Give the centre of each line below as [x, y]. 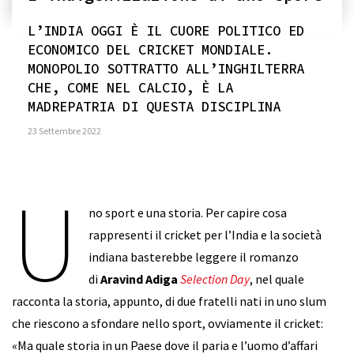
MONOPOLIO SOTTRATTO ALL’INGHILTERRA [166, 69]
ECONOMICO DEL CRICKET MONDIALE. [150, 50]
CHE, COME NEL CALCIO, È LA [130, 88]
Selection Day [215, 279]
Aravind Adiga [139, 279]
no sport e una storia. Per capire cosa [188, 213]
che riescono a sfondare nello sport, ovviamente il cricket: [168, 323]
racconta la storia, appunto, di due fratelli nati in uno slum [169, 301]
